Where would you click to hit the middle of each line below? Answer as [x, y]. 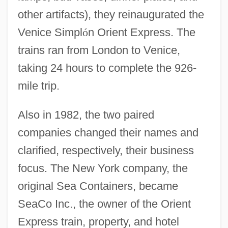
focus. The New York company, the [103, 168]
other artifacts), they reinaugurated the [111, 14]
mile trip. [38, 85]
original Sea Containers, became [98, 186]
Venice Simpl [50, 32]
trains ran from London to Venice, [99, 50]
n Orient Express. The [141, 32]
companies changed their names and [108, 132]
